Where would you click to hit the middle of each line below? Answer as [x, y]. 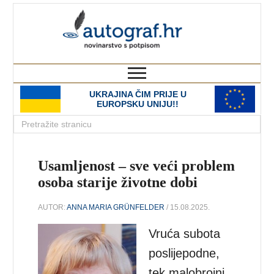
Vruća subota [185, 233]
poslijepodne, [184, 253]
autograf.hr [208, 15]
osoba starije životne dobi [118, 182]
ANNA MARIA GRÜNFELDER [116, 207]
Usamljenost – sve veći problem [137, 166]
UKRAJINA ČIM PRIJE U [138, 94]
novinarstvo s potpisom [210, 58]
